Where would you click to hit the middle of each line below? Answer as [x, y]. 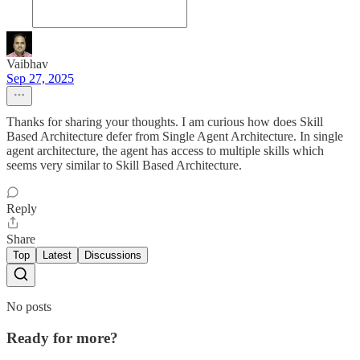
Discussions [113, 256]
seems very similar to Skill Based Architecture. [124, 166]
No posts [29, 307]
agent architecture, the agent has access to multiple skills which [165, 151]
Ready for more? [62, 337]
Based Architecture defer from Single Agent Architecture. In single [175, 137]
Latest [57, 256]
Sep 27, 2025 [40, 79]
